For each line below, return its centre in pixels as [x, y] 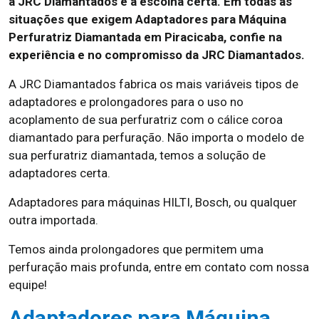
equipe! [28, 285]
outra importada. [53, 220]
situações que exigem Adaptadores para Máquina [147, 19]
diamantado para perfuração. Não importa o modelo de [156, 137]
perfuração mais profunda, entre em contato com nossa [159, 267]
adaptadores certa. [59, 173]
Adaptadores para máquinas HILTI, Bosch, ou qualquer [153, 202]
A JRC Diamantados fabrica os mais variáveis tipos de [153, 84]
